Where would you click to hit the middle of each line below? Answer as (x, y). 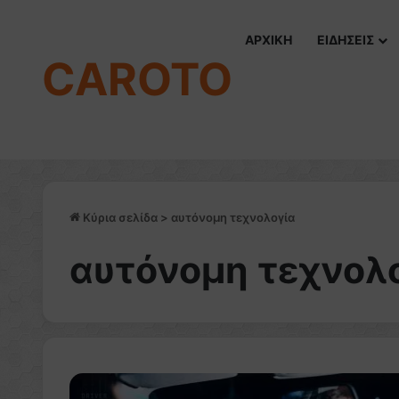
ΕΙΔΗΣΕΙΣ (346, 40)
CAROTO (137, 79)
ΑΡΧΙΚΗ (269, 40)
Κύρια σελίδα (119, 217)
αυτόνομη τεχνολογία (233, 217)
